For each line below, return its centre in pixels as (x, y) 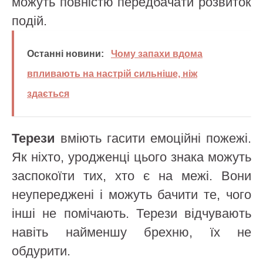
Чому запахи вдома (157, 54)
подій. (29, 21)
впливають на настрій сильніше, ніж (112, 74)
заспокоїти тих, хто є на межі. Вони (131, 176)
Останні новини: (65, 54)
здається (48, 94)
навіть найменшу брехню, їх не (131, 232)
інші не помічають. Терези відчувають (131, 213)
